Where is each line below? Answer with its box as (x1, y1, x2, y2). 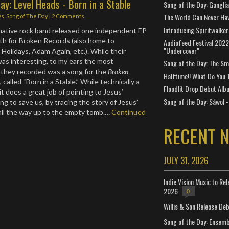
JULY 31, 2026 (163, 154, 209, 167)
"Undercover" (163, 45, 199, 56)
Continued (111, 108, 146, 117)
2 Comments (52, 13, 85, 19)
